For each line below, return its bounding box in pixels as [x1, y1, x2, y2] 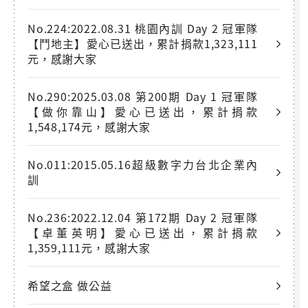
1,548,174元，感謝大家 [27, 118, 151, 135]
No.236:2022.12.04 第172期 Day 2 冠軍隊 [27, 209, 258, 226]
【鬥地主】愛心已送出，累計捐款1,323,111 [27, 35, 258, 52]
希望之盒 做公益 [27, 277, 112, 294]
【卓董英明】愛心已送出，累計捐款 [27, 224, 258, 241]
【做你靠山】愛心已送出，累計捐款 [27, 103, 258, 120]
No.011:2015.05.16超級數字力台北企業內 [27, 156, 258, 173]
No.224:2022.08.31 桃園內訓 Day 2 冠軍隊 [27, 20, 258, 37]
